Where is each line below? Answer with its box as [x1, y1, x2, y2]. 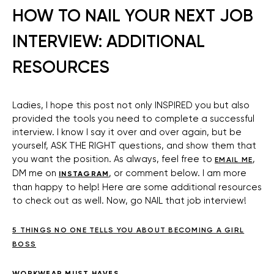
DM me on [12, 168, 59, 179]
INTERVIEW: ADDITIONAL [12, 31, 205, 52]
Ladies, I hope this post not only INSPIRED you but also [12, 100, 250, 111]
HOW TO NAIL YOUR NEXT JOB [12, 6, 253, 26]
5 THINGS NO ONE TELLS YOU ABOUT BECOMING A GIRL [12, 226, 245, 235]
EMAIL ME [215, 155, 253, 165]
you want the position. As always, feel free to [12, 154, 215, 165]
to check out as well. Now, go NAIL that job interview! [12, 195, 246, 207]
